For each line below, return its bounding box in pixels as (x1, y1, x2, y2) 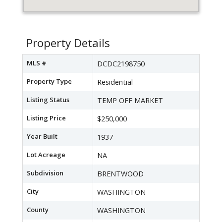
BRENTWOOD (97, 169, 144, 179)
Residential (97, 77, 133, 87)
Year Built (27, 132, 57, 141)
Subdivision (27, 168, 63, 178)
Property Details (26, 35, 110, 51)
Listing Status (27, 95, 69, 105)
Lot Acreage (27, 150, 65, 160)
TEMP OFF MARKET (97, 96, 163, 106)
